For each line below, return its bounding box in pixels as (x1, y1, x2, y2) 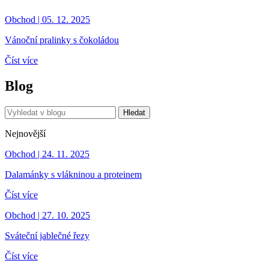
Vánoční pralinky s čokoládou (5, 35, 119, 45)
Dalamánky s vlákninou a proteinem (5, 169, 142, 180)
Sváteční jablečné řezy (5, 230, 89, 241)
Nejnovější (5, 128, 46, 139)
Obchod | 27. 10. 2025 (5, 210, 90, 220)
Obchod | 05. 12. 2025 (5, 14, 90, 25)
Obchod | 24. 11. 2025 (5, 148, 89, 159)
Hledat (123, 107, 145, 117)
